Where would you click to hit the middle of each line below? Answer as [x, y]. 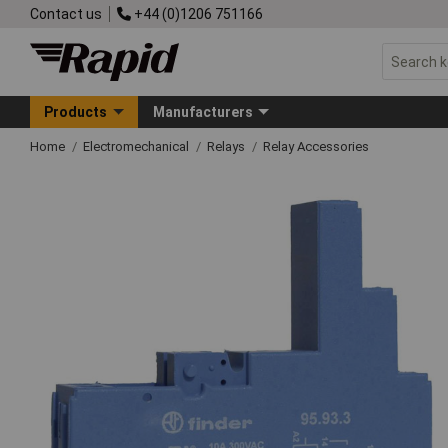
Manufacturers [202, 111]
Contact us [66, 13]
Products [76, 111]
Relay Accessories [316, 146]
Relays [227, 146]
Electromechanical [137, 146]
